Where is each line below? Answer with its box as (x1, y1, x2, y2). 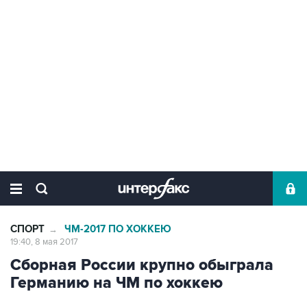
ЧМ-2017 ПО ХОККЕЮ (64, 223, 171, 236)
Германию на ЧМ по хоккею (10, 273, 223, 293)
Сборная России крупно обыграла (10, 256, 273, 275)
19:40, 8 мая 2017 (10, 236, 78, 247)
